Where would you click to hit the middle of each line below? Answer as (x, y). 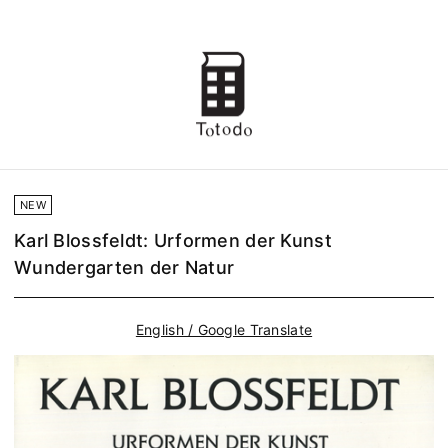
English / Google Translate (224, 330)
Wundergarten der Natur (124, 268)
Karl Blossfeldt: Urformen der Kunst (173, 241)
